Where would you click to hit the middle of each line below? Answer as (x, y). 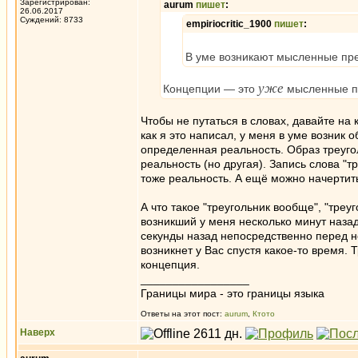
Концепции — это (211, 89)
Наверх (38, 332)
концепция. (170, 265)
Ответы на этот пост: (183, 314)
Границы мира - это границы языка (233, 293)
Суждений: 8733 (52, 20)
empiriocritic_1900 (230, 24)
